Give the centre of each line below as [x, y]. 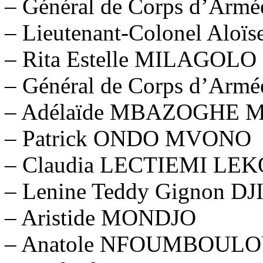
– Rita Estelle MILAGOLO [131, 59]
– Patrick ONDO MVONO [128, 138]
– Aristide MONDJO [100, 217]
